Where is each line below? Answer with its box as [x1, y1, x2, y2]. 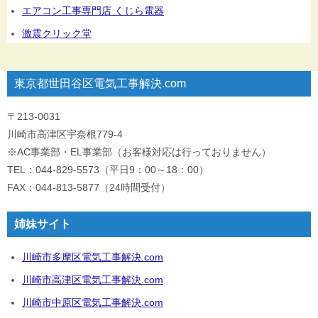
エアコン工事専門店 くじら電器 [22, 5, 164, 17]
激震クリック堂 [22, 28, 92, 40]
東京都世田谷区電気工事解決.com [14, 77, 186, 90]
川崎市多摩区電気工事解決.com [22, 251, 163, 263]
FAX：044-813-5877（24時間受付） [7, 182, 170, 194]
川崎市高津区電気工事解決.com [22, 274, 163, 286]
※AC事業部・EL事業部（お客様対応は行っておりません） [7, 146, 271, 158]
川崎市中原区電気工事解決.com [22, 297, 163, 309]
